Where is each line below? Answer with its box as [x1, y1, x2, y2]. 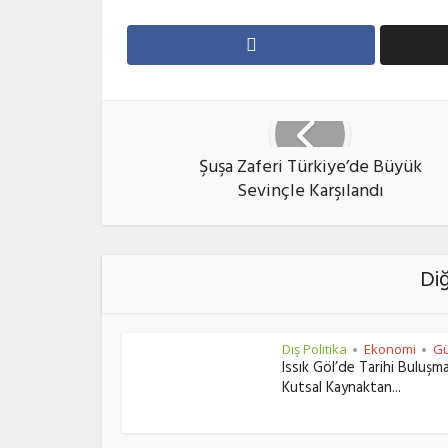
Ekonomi [364, 340, 416, 358]
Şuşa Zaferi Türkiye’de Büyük [198, 152, 422, 186]
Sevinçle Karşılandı [236, 176, 384, 210]
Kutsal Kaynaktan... [282, 375, 401, 404]
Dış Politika [282, 340, 347, 358]
